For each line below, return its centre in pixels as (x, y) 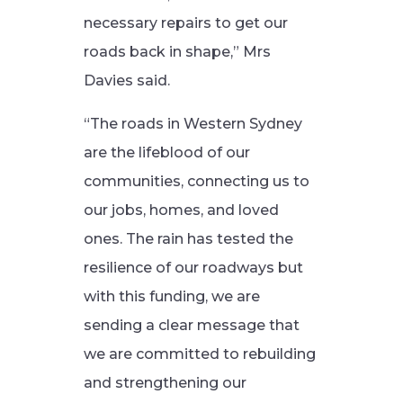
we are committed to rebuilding (199, 354)
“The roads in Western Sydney (193, 124)
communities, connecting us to (196, 181)
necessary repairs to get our (185, 23)
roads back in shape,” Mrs (177, 52)
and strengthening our (165, 383)
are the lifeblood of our (166, 152)
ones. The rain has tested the (188, 239)
